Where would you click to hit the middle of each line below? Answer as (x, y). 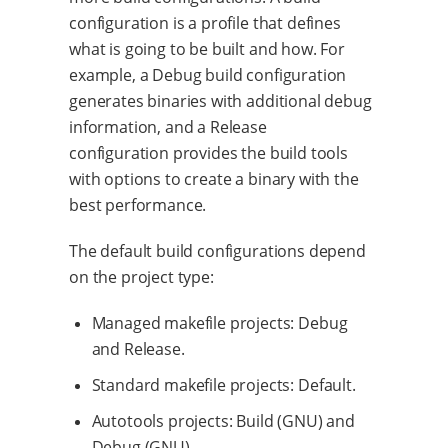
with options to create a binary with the (214, 178)
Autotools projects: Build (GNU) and (223, 420)
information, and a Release (168, 126)
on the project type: (141, 276)
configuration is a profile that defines (205, 22)
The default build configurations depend (217, 250)
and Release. (138, 348)
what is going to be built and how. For (207, 48)
